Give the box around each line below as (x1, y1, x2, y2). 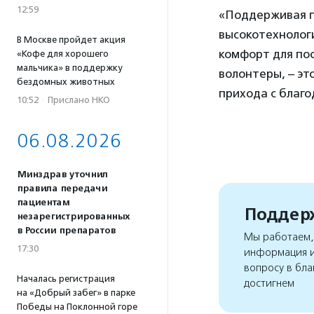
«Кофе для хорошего (17, 48, 109, 59)
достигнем (244, 277, 294, 290)
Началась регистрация (17, 273, 115, 284)
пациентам (17, 197, 69, 208)
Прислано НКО (48, 95, 110, 105)
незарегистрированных (17, 211, 130, 222)
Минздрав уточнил (17, 169, 108, 180)
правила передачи (17, 183, 107, 194)
